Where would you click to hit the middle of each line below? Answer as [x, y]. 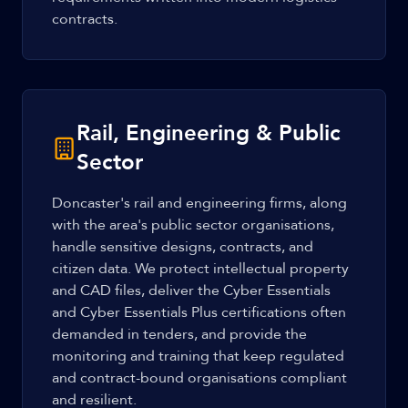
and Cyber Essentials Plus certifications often [199, 312]
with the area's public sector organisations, [193, 225]
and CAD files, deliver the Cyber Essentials [191, 291]
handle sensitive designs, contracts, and [183, 247]
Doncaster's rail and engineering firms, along [199, 203]
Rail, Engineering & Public [208, 133]
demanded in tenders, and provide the [179, 334]
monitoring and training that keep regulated [198, 356]
